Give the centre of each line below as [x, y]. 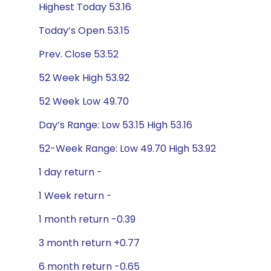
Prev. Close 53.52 [79, 54]
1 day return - [70, 172]
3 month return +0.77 [89, 243]
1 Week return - [75, 196]
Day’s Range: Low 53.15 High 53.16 [116, 125]
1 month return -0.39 [87, 219]
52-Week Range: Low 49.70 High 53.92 [127, 149]
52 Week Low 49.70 [84, 101]
